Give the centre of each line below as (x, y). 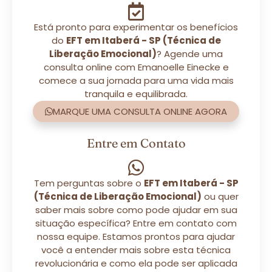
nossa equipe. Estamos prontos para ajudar (136, 236)
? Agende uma (190, 53)
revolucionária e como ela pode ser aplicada (136, 263)
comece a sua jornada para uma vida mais (136, 80)
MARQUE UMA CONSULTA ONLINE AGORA (140, 111)
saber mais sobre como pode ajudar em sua (136, 209)
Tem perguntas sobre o (89, 183)
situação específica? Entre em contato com (136, 223)
